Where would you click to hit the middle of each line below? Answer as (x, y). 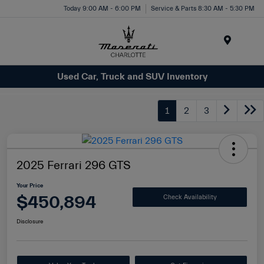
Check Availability (190, 197)
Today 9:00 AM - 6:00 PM (102, 8)
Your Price (30, 186)
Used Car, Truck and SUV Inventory (132, 76)
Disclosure (30, 222)
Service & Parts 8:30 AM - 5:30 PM (203, 8)
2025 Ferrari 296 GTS (74, 166)
